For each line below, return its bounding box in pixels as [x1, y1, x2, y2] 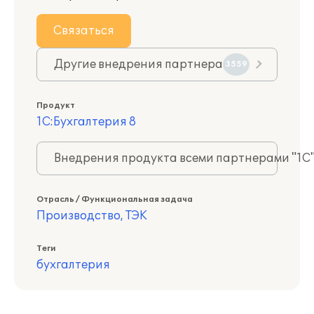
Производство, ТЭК [36, 209, 147, 223]
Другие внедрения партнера [54, 57, 223, 71]
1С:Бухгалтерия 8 [36, 115, 136, 129]
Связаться [53, 24, 114, 38]
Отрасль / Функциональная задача [36, 195, 193, 204]
